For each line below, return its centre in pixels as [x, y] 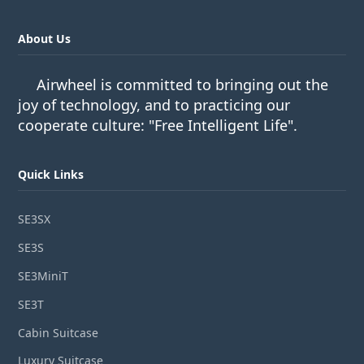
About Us [45, 39]
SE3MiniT [43, 275]
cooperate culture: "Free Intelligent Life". [158, 126]
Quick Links [51, 175]
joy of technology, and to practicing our [154, 105]
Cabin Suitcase [58, 332]
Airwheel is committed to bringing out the [183, 85]
